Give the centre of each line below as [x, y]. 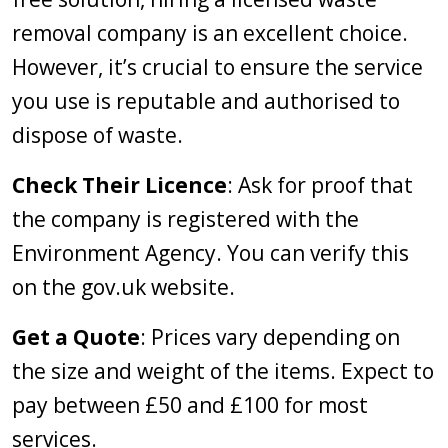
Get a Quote [76, 337]
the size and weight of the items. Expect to [223, 371]
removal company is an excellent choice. [210, 33]
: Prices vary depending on [270, 337]
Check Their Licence [119, 185]
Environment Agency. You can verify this [210, 253]
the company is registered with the [185, 219]
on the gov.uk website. [123, 287]
